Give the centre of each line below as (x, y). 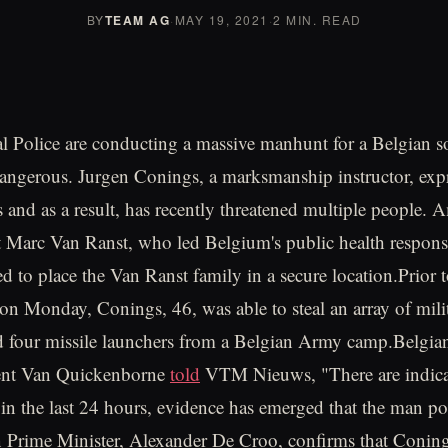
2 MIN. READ (317, 19)
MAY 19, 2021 (221, 19)
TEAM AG (137, 20)
